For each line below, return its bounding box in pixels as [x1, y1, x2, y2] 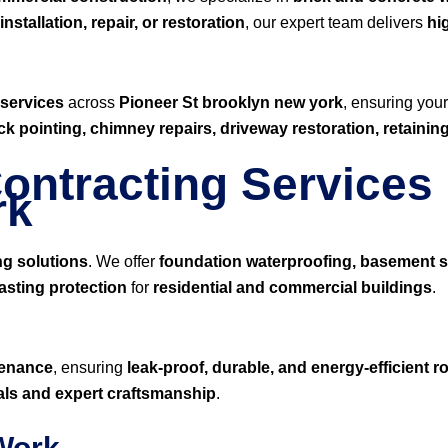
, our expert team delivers [245, 14, 427, 31]
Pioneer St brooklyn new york [119, 94, 343, 111]
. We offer [88, 253, 159, 270]
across [64, 94, 119, 111]
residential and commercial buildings [153, 279, 432, 296]
